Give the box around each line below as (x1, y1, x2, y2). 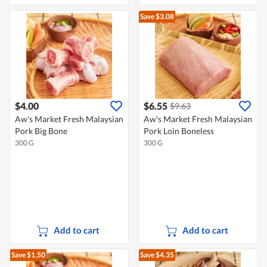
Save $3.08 (140, 12, 174, 21)
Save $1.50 (11, 250, 45, 260)
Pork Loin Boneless (144, 126, 214, 136)
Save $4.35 (140, 250, 174, 260)
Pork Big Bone (15, 126, 67, 136)
